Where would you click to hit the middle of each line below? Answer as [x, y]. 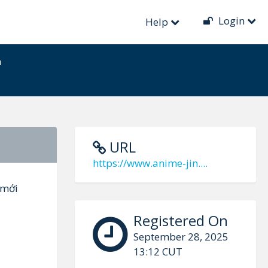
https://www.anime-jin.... [150, 163]
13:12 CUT [158, 252]
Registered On [180, 220]
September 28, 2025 [181, 237]
